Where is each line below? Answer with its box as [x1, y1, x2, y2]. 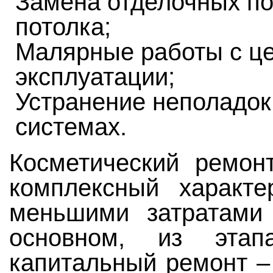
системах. [15, 113, 127, 140]
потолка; [15, 13, 111, 40]
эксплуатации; [15, 63, 175, 90]
